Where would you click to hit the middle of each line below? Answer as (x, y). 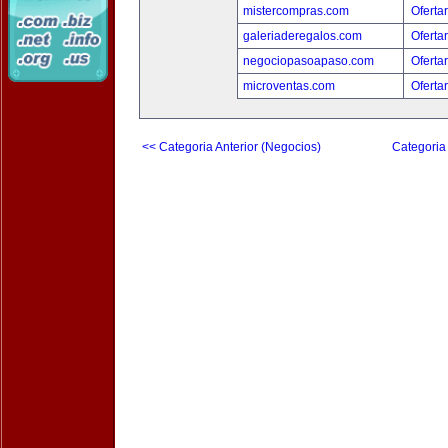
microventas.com (288, 86)
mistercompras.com (295, 11)
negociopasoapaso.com (308, 61)
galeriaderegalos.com (302, 36)
